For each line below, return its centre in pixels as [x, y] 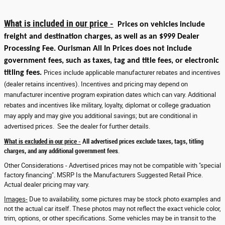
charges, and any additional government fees [61, 151]
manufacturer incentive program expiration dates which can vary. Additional [110, 94]
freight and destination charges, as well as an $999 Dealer [102, 36]
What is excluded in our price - [42, 141]
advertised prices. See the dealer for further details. [78, 126]
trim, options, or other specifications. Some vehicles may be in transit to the [110, 218]
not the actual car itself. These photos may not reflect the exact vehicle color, [113, 208]
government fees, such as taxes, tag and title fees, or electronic [111, 61]
